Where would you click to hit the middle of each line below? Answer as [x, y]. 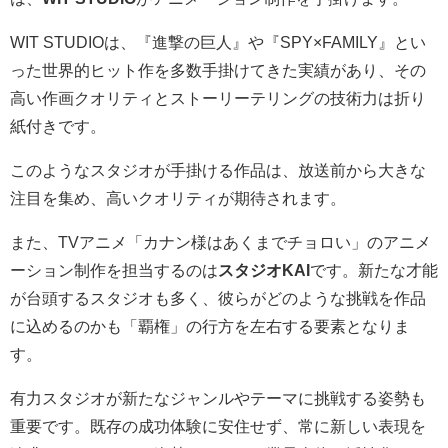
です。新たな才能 [374, 270]
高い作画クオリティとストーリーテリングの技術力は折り [218, 98]
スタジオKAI [264, 270]
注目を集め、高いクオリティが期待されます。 [178, 198]
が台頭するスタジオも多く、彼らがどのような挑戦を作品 [218, 298]
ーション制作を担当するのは [114, 270]
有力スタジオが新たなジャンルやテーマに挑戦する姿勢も [218, 398]
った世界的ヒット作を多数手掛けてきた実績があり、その [218, 70]
